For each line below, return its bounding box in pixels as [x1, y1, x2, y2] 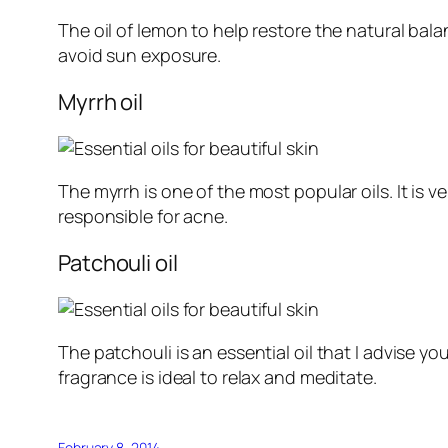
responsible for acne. [58, 204, 228, 229]
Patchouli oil [58, 248, 178, 279]
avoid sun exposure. [58, 43, 222, 68]
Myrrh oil [58, 87, 144, 118]
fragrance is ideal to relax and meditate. [58, 365, 377, 390]
